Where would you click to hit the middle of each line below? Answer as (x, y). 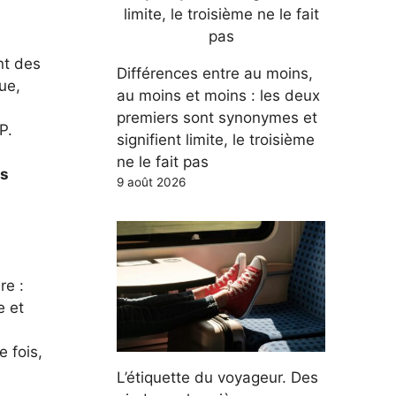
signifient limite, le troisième (216, 140)
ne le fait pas (163, 162)
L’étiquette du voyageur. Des (217, 377)
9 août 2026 (151, 182)
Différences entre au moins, (215, 73)
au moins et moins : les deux (218, 95)
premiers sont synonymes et (217, 118)
